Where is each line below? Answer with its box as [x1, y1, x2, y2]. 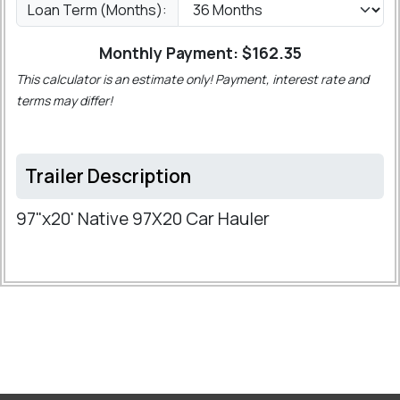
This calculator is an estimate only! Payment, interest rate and [16, 71, 369, 88]
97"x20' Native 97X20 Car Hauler [16, 207, 270, 231]
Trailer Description [25, 163, 191, 189]
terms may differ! [16, 92, 112, 110]
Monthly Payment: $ [98, 42, 252, 64]
